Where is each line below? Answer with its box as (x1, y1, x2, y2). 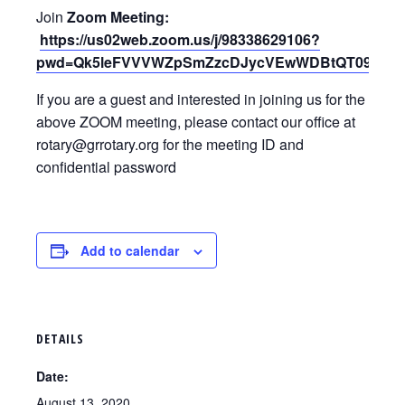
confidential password (36, 156, 176, 177)
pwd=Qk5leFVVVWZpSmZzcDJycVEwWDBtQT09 (36, 52, 372, 72)
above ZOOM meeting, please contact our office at (36, 111, 355, 132)
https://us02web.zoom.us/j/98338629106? (40, 29, 320, 50)
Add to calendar (80, 241, 179, 259)
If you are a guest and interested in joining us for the (36, 89, 365, 109)
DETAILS (36, 330, 84, 347)
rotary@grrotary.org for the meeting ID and (36, 134, 304, 155)
